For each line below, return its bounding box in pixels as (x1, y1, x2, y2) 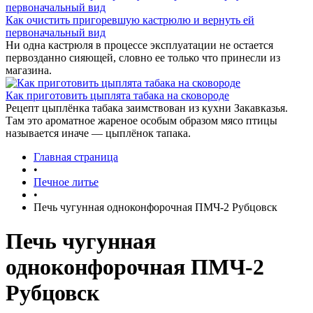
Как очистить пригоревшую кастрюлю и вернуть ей (6, 14, 254, 26)
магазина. (6, 64, 52, 76)
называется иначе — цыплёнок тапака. (6, 127, 191, 139)
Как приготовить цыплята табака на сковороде (6, 89, 229, 101)
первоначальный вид (6, 27, 105, 38)
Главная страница (34, 151, 118, 163)
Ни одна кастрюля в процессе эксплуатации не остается (6, 39, 273, 51)
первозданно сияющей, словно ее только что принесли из (6, 52, 280, 64)
